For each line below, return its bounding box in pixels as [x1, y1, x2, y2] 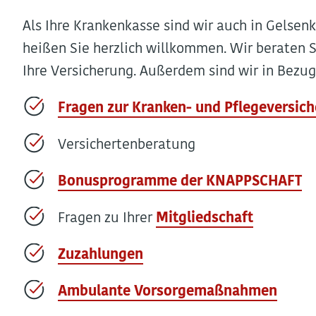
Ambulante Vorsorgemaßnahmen [58, 285, 277, 299]
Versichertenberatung [58, 138, 195, 152]
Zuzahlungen [58, 248, 143, 262]
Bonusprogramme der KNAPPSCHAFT [58, 175, 302, 189]
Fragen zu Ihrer [58, 212, 156, 226]
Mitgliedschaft [156, 212, 253, 226]
